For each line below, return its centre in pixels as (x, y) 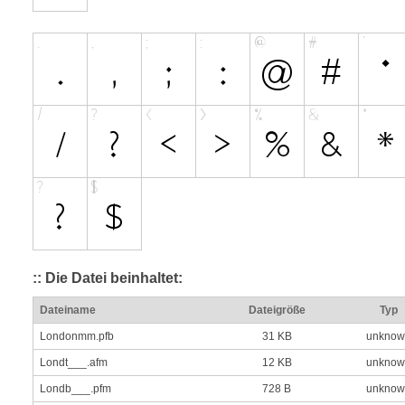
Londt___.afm (74, 362)
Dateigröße (277, 310)
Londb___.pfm (75, 388)
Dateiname (68, 310)
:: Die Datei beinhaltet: (108, 278)
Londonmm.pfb (77, 336)
